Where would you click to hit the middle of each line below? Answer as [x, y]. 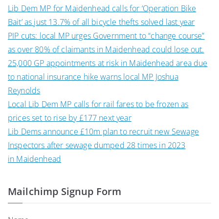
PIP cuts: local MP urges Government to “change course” [106, 36]
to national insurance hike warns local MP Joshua [93, 77]
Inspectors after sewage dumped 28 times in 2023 [97, 145]
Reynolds [24, 90]
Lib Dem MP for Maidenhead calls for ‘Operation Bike [102, 8]
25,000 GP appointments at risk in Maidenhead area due [108, 63]
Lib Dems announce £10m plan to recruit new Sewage [103, 131]
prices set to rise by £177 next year [70, 118]
